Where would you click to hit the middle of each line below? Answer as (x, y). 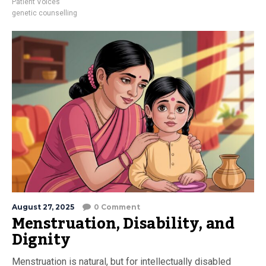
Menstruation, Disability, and (123, 224)
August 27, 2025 (43, 207)
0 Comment (117, 207)
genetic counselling (45, 13)
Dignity (41, 240)
